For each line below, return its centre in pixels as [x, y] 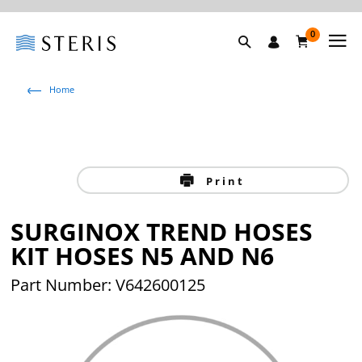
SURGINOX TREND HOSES [162, 232]
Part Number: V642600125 [108, 285]
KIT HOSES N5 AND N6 [143, 256]
